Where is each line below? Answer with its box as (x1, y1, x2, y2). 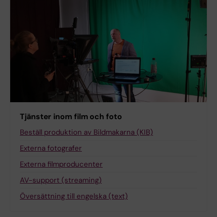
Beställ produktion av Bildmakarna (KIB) (20, 127, 153, 138)
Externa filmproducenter (20, 159, 103, 170)
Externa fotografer (20, 143, 82, 154)
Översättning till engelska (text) (20, 191, 128, 201)
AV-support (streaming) (20, 175, 102, 186)
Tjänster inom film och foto (20, 111, 122, 122)
